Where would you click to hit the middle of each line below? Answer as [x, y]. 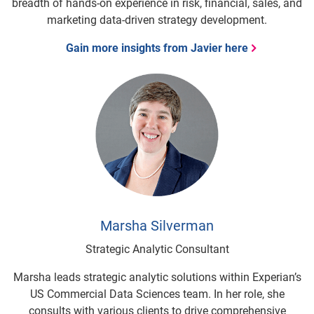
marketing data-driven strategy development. [157, 20]
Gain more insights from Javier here [157, 48]
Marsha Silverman [157, 225]
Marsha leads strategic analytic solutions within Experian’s [157, 277]
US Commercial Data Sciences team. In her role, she [157, 294]
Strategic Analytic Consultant [157, 249]
